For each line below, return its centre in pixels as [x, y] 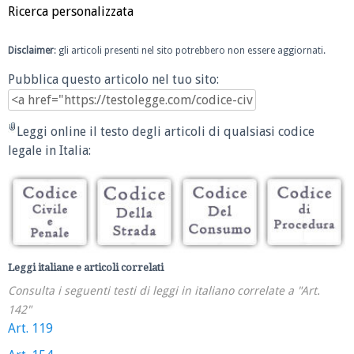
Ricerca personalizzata [71, 11]
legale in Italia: [49, 150]
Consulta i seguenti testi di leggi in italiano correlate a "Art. [164, 291]
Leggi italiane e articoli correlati [86, 268]
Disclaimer [31, 50]
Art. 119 [30, 329]
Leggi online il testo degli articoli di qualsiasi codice [166, 131]
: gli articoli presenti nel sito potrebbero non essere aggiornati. [190, 50]
